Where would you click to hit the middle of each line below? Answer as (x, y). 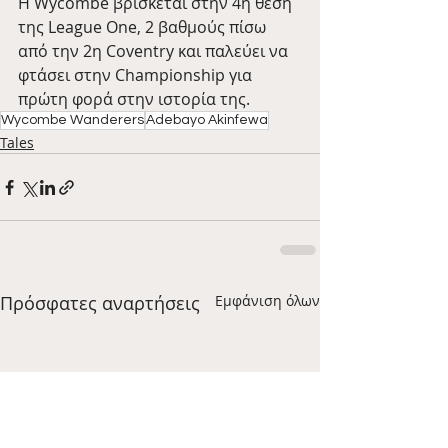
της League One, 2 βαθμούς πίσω (144, 27)
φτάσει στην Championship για (137, 75)
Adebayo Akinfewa (207, 120)
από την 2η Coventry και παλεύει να (155, 51)
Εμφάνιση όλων (267, 301)
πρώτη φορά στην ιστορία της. (134, 99)
